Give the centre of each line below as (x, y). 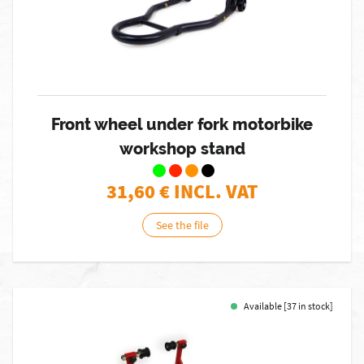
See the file (182, 225)
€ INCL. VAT (208, 191)
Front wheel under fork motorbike (182, 124)
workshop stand (182, 149)
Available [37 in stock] (288, 306)
